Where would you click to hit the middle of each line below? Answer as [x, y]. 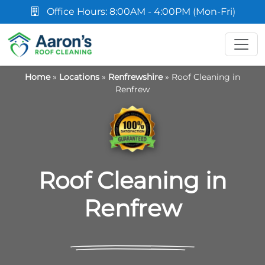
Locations [79, 77]
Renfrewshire [135, 77]
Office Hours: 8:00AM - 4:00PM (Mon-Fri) [140, 12]
